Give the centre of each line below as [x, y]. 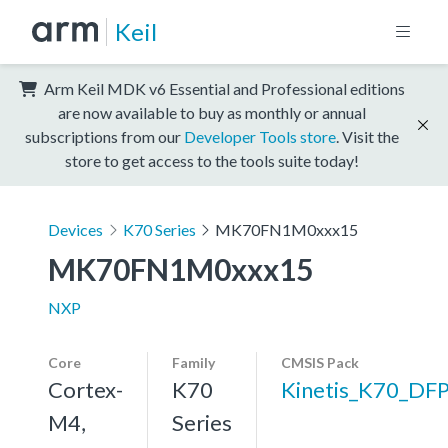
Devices [75, 229]
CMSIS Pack [320, 362]
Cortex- [85, 389]
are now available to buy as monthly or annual [212, 112]
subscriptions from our [104, 136]
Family [193, 362]
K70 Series [159, 229]
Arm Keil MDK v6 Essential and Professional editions [223, 88]
